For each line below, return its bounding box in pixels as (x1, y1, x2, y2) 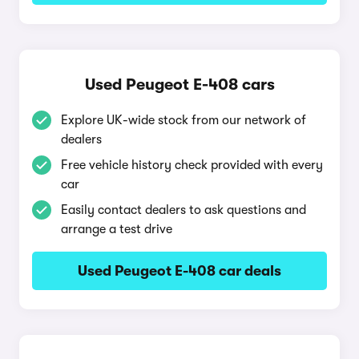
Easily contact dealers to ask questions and (61, 203, 306, 217)
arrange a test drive (61, 222, 172, 236)
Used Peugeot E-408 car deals (78, 263, 281, 279)
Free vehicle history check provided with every (61, 158, 323, 172)
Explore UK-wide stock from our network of (61, 113, 306, 127)
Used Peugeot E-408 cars (84, 75, 275, 94)
